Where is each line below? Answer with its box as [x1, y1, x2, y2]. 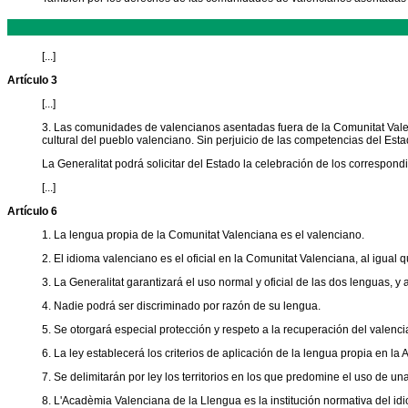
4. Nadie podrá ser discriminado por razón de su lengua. [41, 300, 321, 313]
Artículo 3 [7, 74, 57, 87]
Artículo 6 [7, 205, 57, 219]
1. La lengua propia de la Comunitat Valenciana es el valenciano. [41, 229, 364, 242]
